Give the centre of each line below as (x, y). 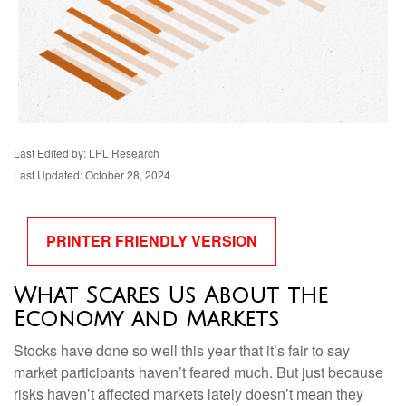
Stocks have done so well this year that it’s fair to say (182, 350)
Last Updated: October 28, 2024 (92, 174)
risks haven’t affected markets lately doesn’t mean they (188, 394)
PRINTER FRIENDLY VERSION (152, 241)
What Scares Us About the (171, 295)
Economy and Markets (146, 319)
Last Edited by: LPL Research (87, 153)
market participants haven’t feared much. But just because (198, 372)
